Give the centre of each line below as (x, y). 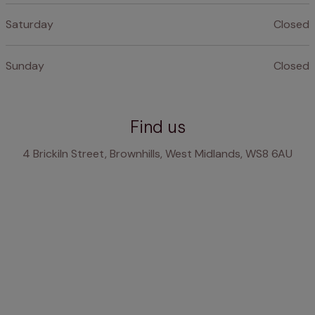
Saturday (30, 25)
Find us (157, 127)
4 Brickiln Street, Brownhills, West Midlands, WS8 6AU (157, 154)
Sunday (25, 66)
